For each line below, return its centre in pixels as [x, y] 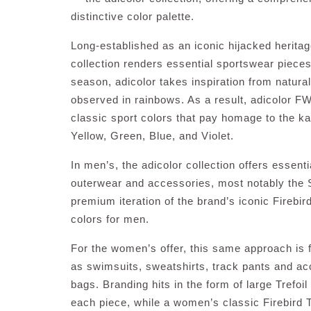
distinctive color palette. [133, 17]
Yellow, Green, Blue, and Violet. [152, 136]
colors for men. [110, 219]
